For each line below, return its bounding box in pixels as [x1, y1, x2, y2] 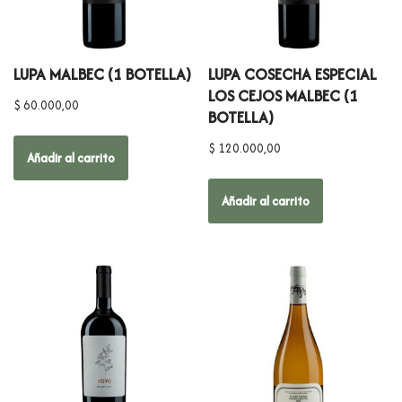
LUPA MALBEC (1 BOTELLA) [13, 63, 191, 86]
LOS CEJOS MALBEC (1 [208, 84, 359, 108]
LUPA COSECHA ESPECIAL [208, 63, 378, 86]
